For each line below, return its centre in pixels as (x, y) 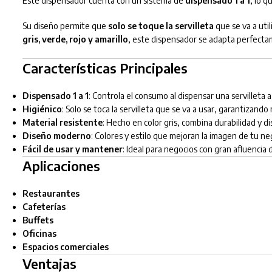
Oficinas (39, 233)
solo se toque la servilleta (161, 25)
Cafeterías (44, 206)
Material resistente (62, 122)
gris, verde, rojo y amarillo (75, 39)
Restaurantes (51, 193)
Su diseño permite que (65, 25)
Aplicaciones (61, 165)
